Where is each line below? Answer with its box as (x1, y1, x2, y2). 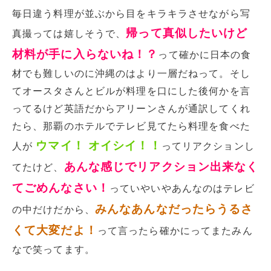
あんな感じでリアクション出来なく (64, 160, 259, 173)
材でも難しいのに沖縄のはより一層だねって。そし (12, 68, 250, 79)
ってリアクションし (161, 140, 255, 151)
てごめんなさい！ (12, 181, 109, 194)
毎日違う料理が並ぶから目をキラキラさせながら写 (12, 8, 250, 19)
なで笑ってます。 (12, 244, 95, 255)
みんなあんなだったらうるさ (94, 202, 253, 215)
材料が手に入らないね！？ (12, 47, 158, 60)
